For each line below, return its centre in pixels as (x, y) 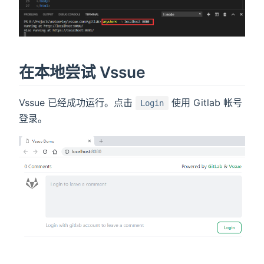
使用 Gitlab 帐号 (205, 103)
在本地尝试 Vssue (82, 72)
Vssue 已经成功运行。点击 (77, 103)
